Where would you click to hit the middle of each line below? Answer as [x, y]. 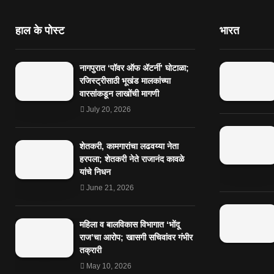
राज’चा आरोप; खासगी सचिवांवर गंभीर [136, 238]
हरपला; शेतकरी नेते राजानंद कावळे [132, 159]
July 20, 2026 [109, 110]
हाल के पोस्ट [40, 31]
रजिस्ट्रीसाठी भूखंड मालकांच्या [125, 81]
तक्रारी [91, 250]
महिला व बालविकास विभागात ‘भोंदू [130, 225]
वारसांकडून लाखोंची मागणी [119, 94]
